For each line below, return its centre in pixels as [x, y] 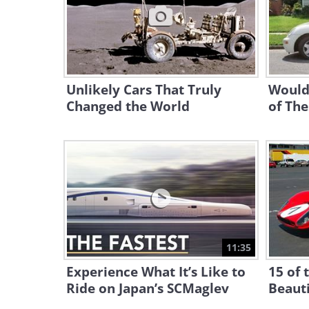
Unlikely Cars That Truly [144, 90]
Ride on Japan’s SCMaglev [148, 288]
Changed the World [128, 106]
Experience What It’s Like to [156, 272]
